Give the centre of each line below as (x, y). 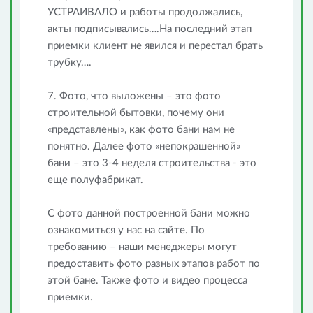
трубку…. (70, 63)
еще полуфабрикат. (95, 180)
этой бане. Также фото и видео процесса (147, 281)
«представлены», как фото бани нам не (141, 130)
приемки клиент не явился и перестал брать (155, 46)
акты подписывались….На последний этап (150, 29)
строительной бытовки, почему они (136, 113)
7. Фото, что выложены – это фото (134, 96)
